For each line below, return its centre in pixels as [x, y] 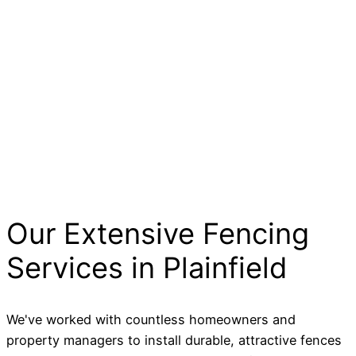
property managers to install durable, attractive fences [174, 341]
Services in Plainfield [147, 268]
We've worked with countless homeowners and [151, 320]
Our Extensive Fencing [158, 234]
